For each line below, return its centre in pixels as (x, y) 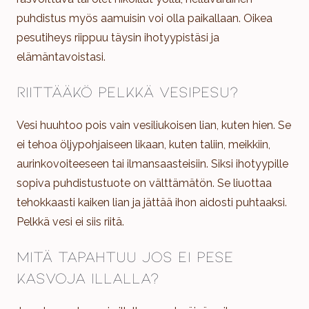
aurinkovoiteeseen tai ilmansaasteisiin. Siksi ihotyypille (152, 163)
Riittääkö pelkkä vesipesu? (128, 91)
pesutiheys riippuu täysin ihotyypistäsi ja (118, 37)
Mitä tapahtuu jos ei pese (125, 256)
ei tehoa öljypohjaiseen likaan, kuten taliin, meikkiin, (143, 144)
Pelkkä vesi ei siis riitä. (70, 221)
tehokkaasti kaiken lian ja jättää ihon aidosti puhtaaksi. (152, 202)
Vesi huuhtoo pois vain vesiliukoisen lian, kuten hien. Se (154, 125)
